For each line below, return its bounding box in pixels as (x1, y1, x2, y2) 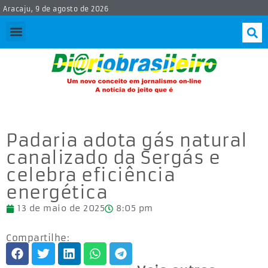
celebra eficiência (6, 165, 175, 187)
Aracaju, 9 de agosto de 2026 (3, 5, 108, 13)
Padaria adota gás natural (6, 130, 248, 152)
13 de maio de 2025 (17, 203, 105, 214)
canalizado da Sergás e (6, 147, 220, 169)
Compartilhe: (6, 232, 69, 244)
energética (6, 182, 108, 204)
